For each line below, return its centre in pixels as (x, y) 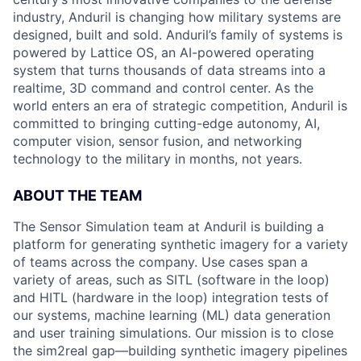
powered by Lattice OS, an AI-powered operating (164, 52)
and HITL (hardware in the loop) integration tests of (171, 297)
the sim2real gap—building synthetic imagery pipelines (180, 351)
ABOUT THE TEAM (77, 195)
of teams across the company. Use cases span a (160, 262)
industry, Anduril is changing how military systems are (177, 17)
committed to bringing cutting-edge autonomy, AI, (166, 123)
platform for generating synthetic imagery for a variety (180, 244)
